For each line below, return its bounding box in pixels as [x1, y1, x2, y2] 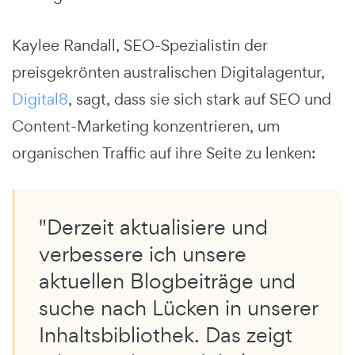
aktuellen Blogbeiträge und [39, 267, 296, 295]
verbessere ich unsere [39, 240, 246, 268]
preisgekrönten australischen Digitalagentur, [12, 62, 325, 82]
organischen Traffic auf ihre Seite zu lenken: [12, 143, 315, 163]
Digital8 [12, 89, 68, 109]
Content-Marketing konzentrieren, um [12, 116, 281, 136]
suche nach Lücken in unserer [39, 294, 318, 322]
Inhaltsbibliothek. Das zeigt [39, 321, 292, 349]
